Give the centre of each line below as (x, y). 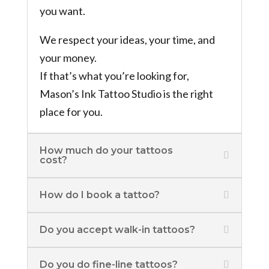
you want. (62, 11)
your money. (68, 57)
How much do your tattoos (106, 150)
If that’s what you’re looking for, (114, 75)
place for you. (71, 111)
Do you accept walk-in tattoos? (117, 229)
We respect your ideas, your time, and (127, 39)
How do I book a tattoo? (99, 195)
